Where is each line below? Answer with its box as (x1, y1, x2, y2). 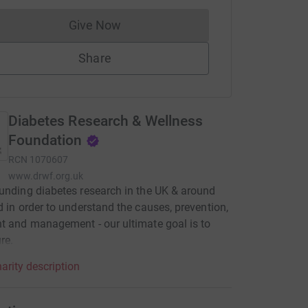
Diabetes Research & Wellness (8, 113, 203, 129)
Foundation (8, 132, 82, 148)
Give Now (68, 18, 122, 32)
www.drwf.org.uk (8, 170, 84, 181)
